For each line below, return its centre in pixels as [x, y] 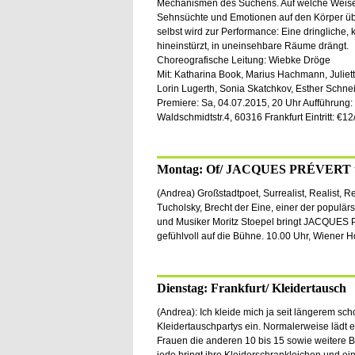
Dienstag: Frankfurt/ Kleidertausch [251, 288]
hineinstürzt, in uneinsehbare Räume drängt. [252, 46]
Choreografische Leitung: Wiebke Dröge [243, 60]
